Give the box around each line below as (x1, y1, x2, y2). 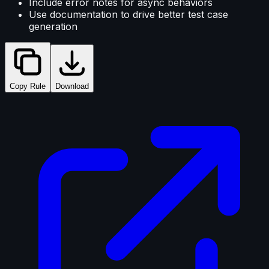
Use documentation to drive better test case (29, 8, 228, 21)
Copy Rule (10, 82, 46, 91)
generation (29, 20, 77, 33)
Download (55, 82, 89, 91)
